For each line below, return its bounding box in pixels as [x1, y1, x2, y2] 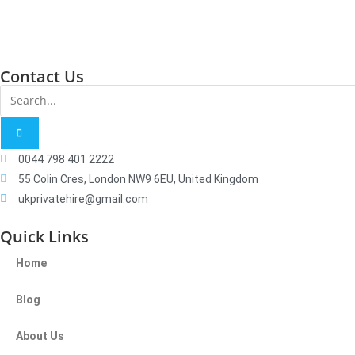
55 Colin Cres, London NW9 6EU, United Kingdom [17, 172, 258, 185]
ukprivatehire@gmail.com [17, 192, 148, 205]
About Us [16, 329, 64, 342]
